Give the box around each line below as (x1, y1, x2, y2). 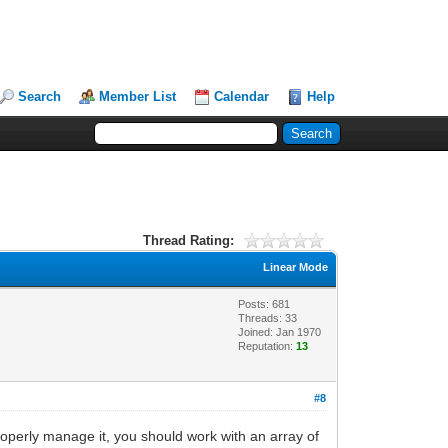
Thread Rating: (142, 232, 234, 248)
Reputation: (238, 339, 297, 352)
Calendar (214, 89, 270, 104)
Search (18, 89, 62, 104)
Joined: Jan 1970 (238, 325, 322, 338)
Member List (99, 89, 177, 104)
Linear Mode (263, 260, 329, 273)
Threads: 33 (238, 311, 298, 324)
